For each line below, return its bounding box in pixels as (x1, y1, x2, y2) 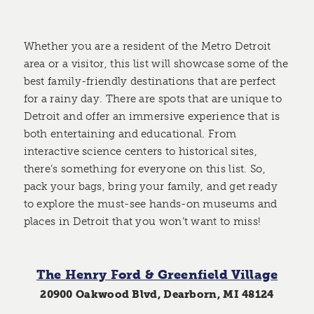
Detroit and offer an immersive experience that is (23, 110, 280, 123)
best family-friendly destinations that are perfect (23, 75, 276, 88)
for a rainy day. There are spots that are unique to (23, 93, 282, 106)
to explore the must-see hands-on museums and (23, 198, 278, 211)
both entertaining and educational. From (23, 128, 237, 141)
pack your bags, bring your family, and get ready (23, 180, 278, 193)
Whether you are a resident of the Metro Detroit (23, 40, 271, 53)
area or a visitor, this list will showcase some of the (23, 57, 289, 71)
